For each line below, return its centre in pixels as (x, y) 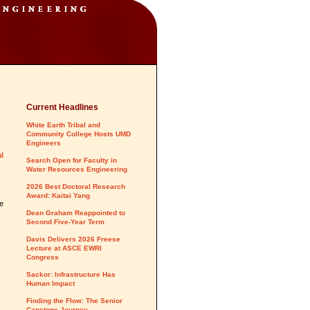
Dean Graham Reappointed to (76, 213)
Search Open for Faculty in (72, 160)
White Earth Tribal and (63, 125)
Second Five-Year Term (65, 222)
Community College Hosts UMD (79, 134)
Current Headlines (62, 107)
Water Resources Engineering (77, 169)
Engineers (44, 143)
